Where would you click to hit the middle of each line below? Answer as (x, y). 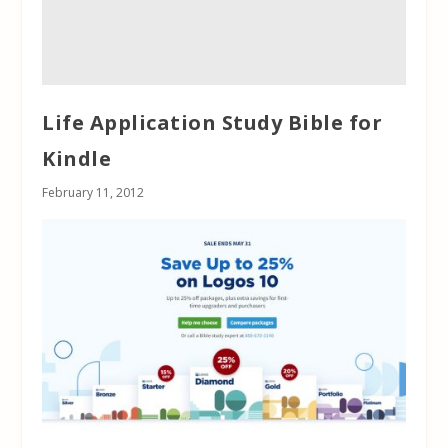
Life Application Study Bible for (212, 123)
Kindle (77, 159)
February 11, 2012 (93, 193)
